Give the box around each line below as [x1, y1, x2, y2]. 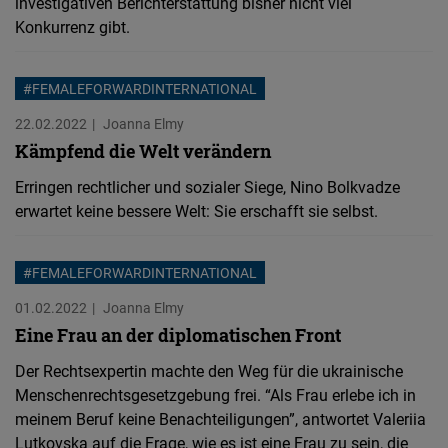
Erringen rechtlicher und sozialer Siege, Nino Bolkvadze [15, 176, 400, 198]
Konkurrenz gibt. [15, 16, 130, 38]
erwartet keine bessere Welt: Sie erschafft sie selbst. [15, 200, 378, 222]
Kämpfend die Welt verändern [15, 139, 271, 163]
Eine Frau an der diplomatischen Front [15, 323, 341, 347]
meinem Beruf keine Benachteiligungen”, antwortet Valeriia [15, 408, 426, 430]
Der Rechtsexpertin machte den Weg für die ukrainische [15, 360, 403, 382]
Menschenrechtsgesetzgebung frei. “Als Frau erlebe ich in [15, 384, 416, 406]
